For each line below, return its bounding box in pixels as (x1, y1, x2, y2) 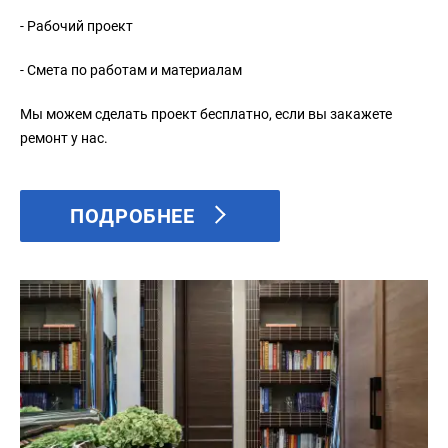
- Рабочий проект (20, 17, 133, 34)
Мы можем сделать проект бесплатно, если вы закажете (20, 105, 392, 122)
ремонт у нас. (20, 129, 108, 146)
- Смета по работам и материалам (20, 61, 242, 78)
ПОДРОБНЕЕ (70, 203, 195, 228)
